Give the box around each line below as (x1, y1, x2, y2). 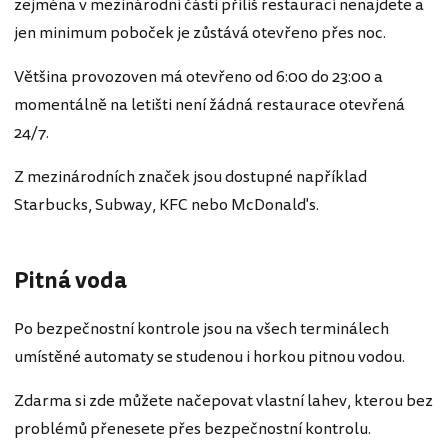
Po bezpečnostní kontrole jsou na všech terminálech (14, 316, 389, 341)
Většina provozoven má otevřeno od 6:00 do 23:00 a (14, 65, 383, 90)
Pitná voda (14, 265, 127, 298)
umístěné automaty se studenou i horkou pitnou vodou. (14, 344, 405, 369)
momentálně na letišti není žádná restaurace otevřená (14, 93, 405, 118)
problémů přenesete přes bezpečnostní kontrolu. (14, 416, 371, 441)
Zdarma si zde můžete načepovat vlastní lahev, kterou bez (14, 388, 433, 413)
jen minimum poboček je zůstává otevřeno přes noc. (14, 21, 386, 46)
